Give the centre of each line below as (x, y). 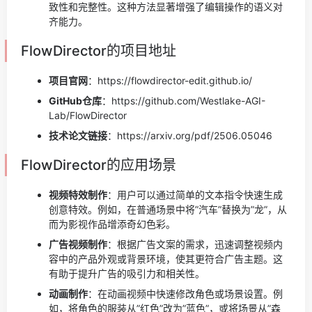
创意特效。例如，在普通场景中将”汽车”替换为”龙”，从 (168, 209)
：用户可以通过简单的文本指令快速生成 (195, 195)
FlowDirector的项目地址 (99, 51)
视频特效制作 (78, 195)
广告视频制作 (78, 244)
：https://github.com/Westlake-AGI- (184, 101)
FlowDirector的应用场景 (99, 165)
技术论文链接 (78, 135)
